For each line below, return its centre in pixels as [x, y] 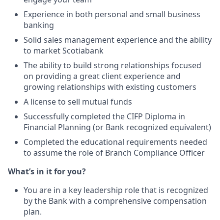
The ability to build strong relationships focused [112, 65]
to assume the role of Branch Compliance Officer [114, 152]
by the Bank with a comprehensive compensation [115, 201]
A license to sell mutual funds [78, 101]
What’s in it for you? [47, 171]
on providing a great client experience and [102, 76]
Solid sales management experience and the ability [118, 40]
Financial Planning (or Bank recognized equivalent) [117, 127]
